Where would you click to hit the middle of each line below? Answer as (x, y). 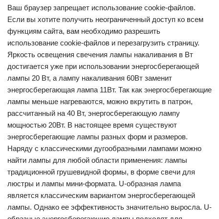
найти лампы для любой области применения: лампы (97, 160)
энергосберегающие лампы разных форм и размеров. (98, 137)
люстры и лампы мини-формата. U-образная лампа (94, 184)
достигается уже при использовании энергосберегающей (103, 66)
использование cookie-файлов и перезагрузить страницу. (103, 43)
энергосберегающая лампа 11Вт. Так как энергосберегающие (109, 90)
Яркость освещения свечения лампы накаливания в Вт (100, 55)
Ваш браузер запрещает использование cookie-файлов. (101, 8)
